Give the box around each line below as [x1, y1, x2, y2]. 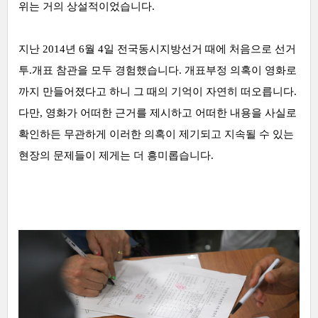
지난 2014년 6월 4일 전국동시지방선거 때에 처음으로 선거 [18, 43, 296, 55]
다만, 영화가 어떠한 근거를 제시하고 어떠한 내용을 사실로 [18, 107, 297, 119]
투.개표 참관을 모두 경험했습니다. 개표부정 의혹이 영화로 [18, 65, 297, 76]
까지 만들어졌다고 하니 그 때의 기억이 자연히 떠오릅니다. [18, 86, 297, 97]
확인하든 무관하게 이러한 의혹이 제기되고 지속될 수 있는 [18, 128, 294, 140]
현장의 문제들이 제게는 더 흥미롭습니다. [18, 150, 214, 161]
